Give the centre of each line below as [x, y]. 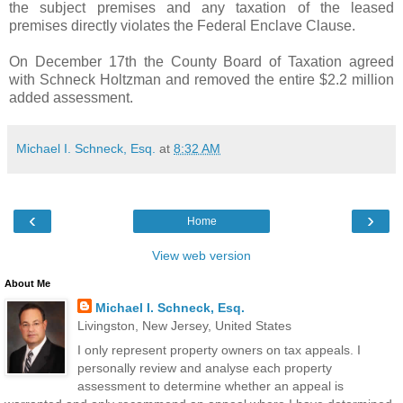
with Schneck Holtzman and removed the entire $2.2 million [201, 79]
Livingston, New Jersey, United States [184, 325]
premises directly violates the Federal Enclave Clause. [182, 25]
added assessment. [71, 97]
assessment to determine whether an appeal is [210, 385]
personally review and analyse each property [204, 367]
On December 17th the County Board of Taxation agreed [201, 61]
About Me [27, 283]
